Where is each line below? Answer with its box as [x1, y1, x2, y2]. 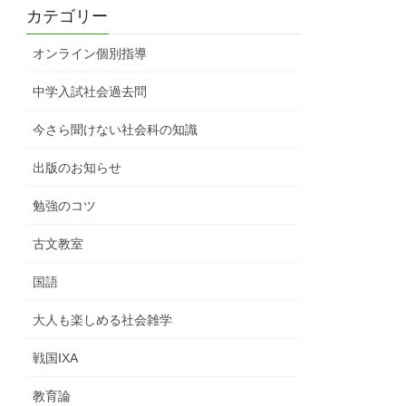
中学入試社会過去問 [33, 84, 148, 100]
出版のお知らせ [33, 160, 122, 176]
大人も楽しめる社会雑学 [33, 313, 173, 328]
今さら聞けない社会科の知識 [33, 122, 198, 138]
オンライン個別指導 [33, 46, 148, 62]
